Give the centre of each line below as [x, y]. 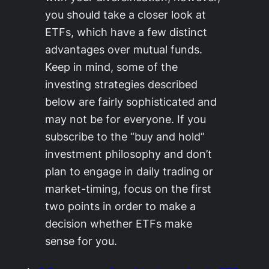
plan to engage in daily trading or [129, 171]
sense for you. [81, 241]
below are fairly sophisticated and [131, 102]
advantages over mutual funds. [124, 50]
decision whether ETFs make [119, 224]
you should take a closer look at [125, 15]
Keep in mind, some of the [111, 67]
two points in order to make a [120, 206]
